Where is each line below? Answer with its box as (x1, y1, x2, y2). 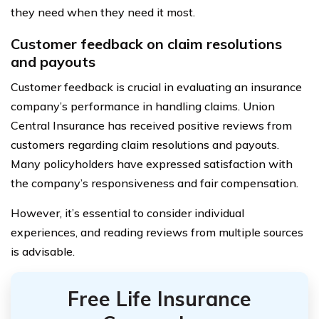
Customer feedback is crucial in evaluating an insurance (11, 79, 302, 94)
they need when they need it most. (11, 4, 195, 19)
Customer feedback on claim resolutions (11, 34, 282, 53)
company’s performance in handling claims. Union (11, 98, 275, 113)
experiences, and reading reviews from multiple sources (11, 224, 303, 239)
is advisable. (11, 244, 75, 258)
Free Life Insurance (68, 286, 251, 311)
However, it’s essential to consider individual (11, 205, 244, 220)
